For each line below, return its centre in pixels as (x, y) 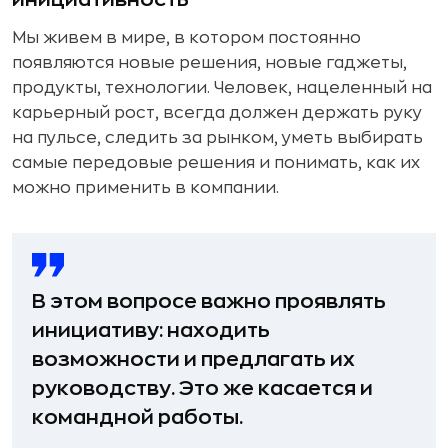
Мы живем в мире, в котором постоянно (186, 37)
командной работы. (137, 417)
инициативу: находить (151, 330)
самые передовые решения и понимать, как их (216, 162)
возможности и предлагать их (193, 359)
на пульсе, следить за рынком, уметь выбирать (217, 137)
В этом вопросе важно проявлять (209, 301)
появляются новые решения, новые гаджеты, (209, 62)
